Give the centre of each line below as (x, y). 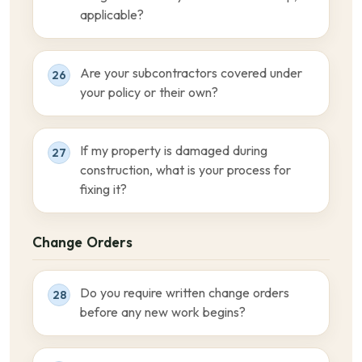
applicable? (112, 15)
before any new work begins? (163, 312)
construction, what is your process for (185, 170)
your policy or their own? (149, 93)
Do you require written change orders (185, 293)
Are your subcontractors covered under (191, 73)
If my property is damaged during (174, 151)
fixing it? (103, 189)
